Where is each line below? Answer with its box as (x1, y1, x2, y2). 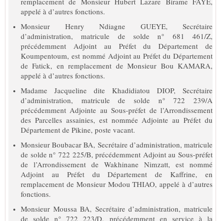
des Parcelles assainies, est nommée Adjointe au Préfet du (21, 114, 213, 125)
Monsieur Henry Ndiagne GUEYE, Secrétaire (21, 21, 213, 31)
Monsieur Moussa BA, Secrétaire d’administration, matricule (21, 203, 213, 214)
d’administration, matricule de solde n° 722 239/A (21, 95, 213, 105)
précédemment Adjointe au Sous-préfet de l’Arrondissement (21, 105, 213, 115)
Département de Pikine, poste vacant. (21, 124, 135, 135)
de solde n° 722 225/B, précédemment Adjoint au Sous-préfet (21, 149, 213, 159)
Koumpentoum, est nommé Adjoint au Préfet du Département (21, 50, 213, 61)
